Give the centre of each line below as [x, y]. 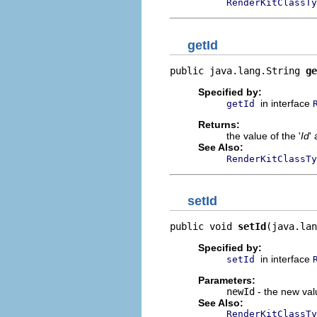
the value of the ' [264, 136]
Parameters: [227, 280]
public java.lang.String [238, 70]
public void [204, 226]
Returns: [219, 124]
